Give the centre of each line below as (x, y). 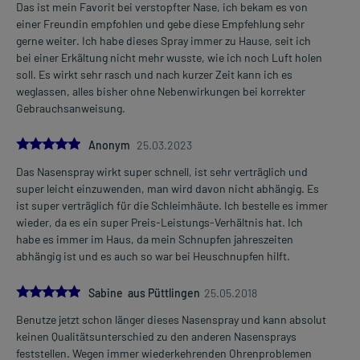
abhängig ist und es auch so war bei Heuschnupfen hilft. (153, 256)
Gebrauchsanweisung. (71, 108)
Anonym (110, 145)
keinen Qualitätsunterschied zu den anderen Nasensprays (156, 336)
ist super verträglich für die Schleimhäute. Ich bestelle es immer (172, 205)
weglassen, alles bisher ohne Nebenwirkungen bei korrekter (161, 91)
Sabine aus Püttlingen (144, 292)
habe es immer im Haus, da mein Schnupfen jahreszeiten (155, 239)
